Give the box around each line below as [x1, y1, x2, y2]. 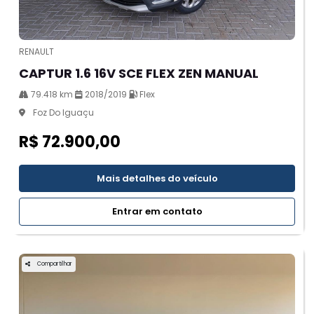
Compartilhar [37, 259, 72, 268]
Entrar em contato [111, 205, 203, 219]
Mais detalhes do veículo [96, 171, 218, 185]
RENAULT [19, 45, 54, 57]
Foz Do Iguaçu [31, 106, 94, 118]
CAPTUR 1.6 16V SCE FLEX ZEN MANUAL [19, 64, 259, 82]
